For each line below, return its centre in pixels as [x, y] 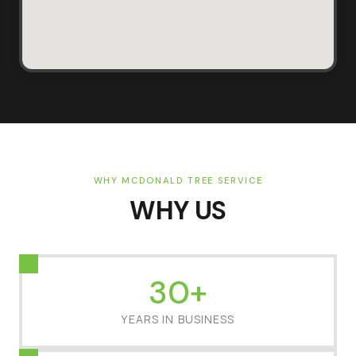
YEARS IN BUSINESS [178, 319]
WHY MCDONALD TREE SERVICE [178, 181]
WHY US [178, 211]
